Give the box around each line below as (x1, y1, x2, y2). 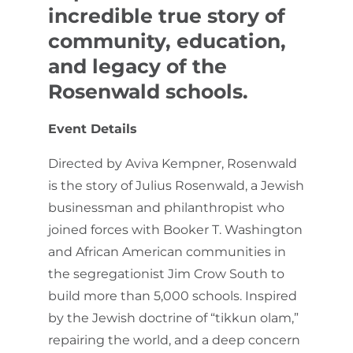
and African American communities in (48, 243, 286, 259)
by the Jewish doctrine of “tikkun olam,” (48, 310, 299, 325)
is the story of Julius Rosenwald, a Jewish (48, 177, 304, 193)
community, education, (48, 28, 286, 53)
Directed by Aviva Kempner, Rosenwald (48, 155, 297, 171)
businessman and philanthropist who (48, 199, 284, 215)
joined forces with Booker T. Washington (48, 221, 303, 237)
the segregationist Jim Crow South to (48, 266, 284, 281)
